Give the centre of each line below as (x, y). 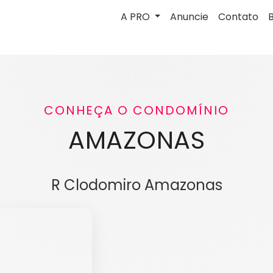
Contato (239, 17)
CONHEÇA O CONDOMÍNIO (136, 110)
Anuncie (190, 17)
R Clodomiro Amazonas (136, 185)
